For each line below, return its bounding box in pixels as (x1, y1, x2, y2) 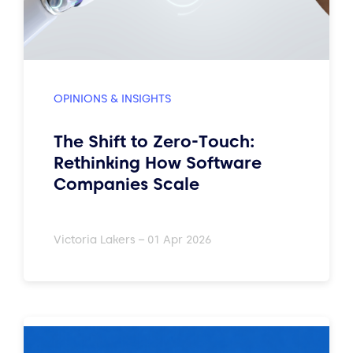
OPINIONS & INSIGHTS (54, 91, 171, 106)
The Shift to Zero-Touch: (54, 130, 255, 152)
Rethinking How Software (54, 151, 262, 173)
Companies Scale (54, 173, 199, 195)
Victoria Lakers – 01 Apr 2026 (54, 232, 211, 247)
